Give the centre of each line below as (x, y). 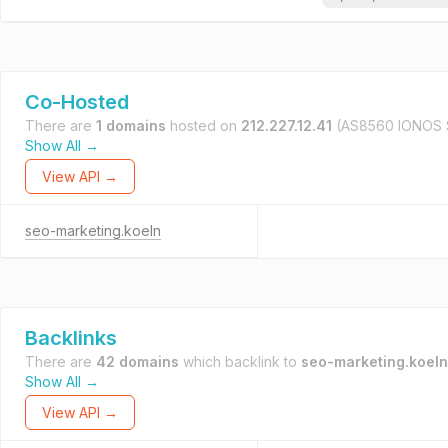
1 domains (131, 125)
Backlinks (71, 338)
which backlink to (240, 361)
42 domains (137, 361)
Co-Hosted (77, 102)
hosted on (203, 125)
